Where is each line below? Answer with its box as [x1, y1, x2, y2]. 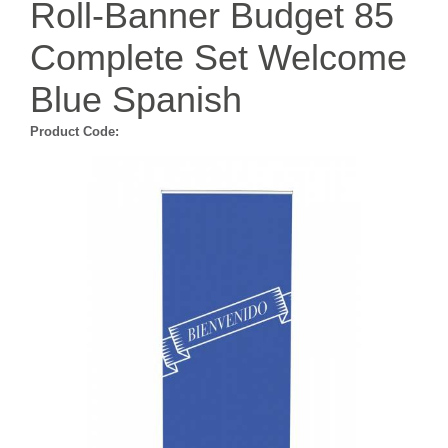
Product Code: [30, 124, 119, 139]
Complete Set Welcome [30, 37, 407, 78]
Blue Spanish [30, 79, 242, 120]
